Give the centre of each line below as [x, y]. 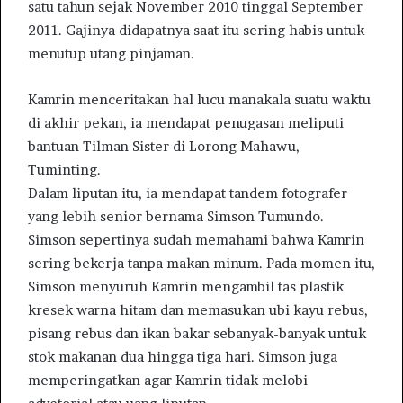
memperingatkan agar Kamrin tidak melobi [168, 380]
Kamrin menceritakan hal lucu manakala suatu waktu [199, 99]
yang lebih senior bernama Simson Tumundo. [176, 216]
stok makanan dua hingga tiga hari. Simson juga [183, 356]
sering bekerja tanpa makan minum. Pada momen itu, [201, 263]
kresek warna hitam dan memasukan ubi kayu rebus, [198, 309]
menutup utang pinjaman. [111, 53]
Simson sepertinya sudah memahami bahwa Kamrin [196, 239]
